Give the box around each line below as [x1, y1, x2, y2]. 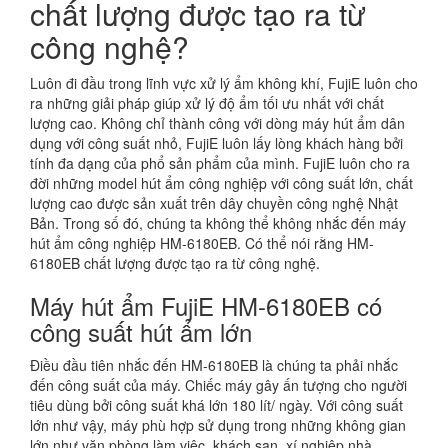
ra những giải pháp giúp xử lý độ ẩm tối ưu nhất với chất [30, 92, 384, 113]
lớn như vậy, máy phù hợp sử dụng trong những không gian [30, 414, 406, 435]
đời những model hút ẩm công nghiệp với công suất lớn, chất [30, 172, 413, 193]
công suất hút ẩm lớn [30, 313, 252, 349]
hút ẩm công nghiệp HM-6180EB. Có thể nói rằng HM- [30, 232, 374, 253]
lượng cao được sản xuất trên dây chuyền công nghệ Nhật [30, 192, 398, 213]
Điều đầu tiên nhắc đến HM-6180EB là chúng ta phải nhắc [30, 354, 398, 375]
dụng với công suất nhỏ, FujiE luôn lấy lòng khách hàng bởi [30, 132, 403, 153]
